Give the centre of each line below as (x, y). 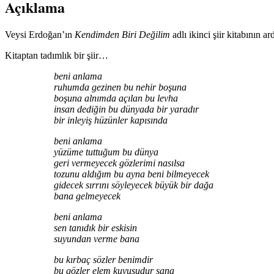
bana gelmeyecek (87, 196)
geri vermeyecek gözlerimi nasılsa (119, 163)
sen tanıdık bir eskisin (95, 228)
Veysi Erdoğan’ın (40, 35)
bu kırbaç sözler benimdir (103, 260)
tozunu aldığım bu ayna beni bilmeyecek (131, 174)
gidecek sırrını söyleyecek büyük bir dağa (134, 185)
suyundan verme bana (97, 239)
